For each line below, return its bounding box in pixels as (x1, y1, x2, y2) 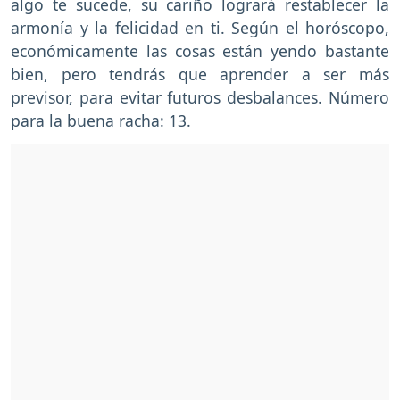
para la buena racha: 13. (11, 109, 191, 131)
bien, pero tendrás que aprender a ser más (11, 62, 389, 85)
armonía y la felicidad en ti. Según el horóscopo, (11, 16, 389, 38)
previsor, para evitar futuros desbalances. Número (11, 86, 389, 108)
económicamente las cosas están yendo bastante (11, 39, 389, 62)
